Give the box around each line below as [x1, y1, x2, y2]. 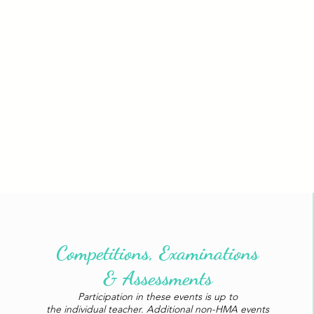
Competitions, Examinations [56, 240, 259, 265]
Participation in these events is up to [77, 289, 238, 303]
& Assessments [102, 265, 212, 290]
